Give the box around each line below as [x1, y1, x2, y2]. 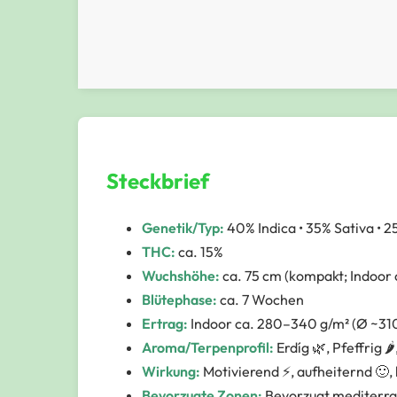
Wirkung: [142, 362, 200, 380]
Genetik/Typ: [142, 218, 224, 237]
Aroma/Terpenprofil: [142, 338, 274, 356]
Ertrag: [142, 314, 188, 332]
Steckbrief [106, 167, 209, 194]
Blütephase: [142, 290, 217, 308]
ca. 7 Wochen [217, 290, 304, 308]
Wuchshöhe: [142, 266, 220, 284]
